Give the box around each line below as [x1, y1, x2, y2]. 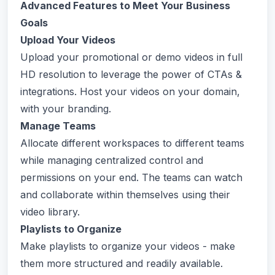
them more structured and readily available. [20, 257, 223, 269]
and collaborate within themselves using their [20, 188, 230, 201]
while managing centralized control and [20, 154, 203, 166]
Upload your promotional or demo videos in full [20, 51, 242, 63]
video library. [20, 206, 80, 218]
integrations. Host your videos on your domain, [20, 85, 240, 98]
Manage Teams [20, 120, 96, 132]
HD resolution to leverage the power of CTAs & [20, 68, 242, 80]
